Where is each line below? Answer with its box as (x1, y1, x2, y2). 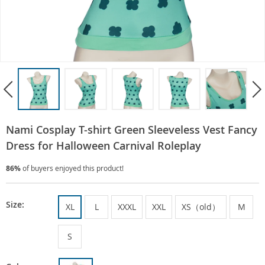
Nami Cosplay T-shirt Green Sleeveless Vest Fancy (6, 122, 257, 137)
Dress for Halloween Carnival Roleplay (6, 138, 201, 153)
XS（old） (182, 201, 220, 213)
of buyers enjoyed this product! (21, 163, 124, 173)
